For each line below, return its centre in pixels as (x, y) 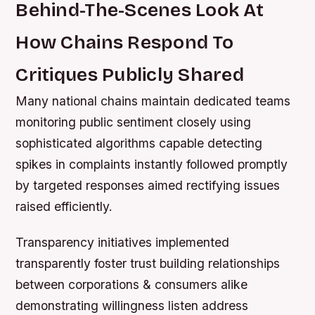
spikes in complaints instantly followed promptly (152, 165)
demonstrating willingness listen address (132, 306)
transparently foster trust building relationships (148, 264)
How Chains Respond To (124, 43)
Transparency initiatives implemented (123, 243)
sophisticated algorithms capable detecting (139, 143)
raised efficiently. (64, 207)
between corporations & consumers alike (132, 285)
